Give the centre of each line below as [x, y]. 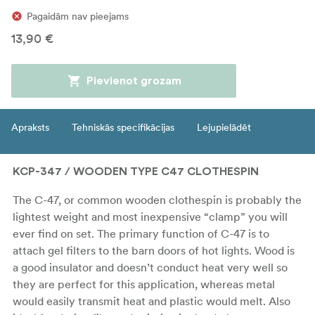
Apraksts [30, 127]
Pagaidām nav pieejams [78, 16]
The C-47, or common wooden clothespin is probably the [157, 199]
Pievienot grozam [134, 81]
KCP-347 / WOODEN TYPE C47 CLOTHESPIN [136, 171]
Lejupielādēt [224, 127]
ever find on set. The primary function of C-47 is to [141, 233]
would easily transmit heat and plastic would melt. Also [152, 301]
